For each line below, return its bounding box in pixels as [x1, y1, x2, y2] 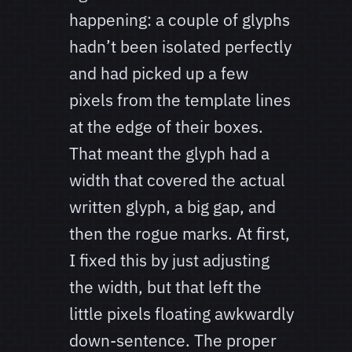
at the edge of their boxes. [69, 115, 263, 138]
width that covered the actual [69, 169, 285, 192]
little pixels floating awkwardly [69, 302, 294, 325]
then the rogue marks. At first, [69, 222, 290, 245]
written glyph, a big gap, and [69, 196, 276, 218]
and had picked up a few [69, 62, 248, 85]
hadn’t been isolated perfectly [69, 35, 291, 58]
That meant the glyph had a [69, 142, 269, 165]
